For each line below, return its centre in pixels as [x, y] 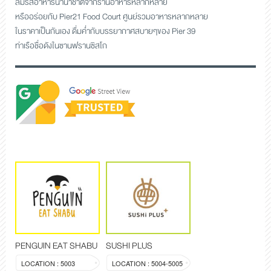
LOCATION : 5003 [48, 263]
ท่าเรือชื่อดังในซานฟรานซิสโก [61, 45]
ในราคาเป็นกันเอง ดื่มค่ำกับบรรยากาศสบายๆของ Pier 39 [105, 31]
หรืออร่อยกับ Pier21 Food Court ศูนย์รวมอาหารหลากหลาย [112, 16]
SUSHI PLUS [129, 245]
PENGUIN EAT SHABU [56, 245]
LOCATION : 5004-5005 [147, 263]
